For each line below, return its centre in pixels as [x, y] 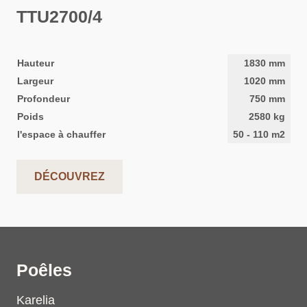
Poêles [44, 270]
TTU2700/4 [59, 17]
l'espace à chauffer [61, 135]
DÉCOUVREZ [70, 177]
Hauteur [36, 63]
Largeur [35, 81]
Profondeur [44, 99]
